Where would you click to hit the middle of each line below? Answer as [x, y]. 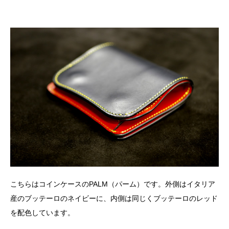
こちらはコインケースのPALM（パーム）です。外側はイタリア [113, 184]
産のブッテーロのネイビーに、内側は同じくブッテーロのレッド [114, 199]
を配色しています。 [42, 213]
